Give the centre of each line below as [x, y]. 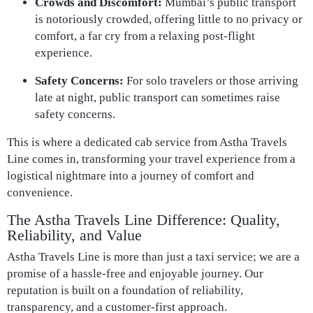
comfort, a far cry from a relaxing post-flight [145, 36]
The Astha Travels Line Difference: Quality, [144, 220]
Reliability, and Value [74, 235]
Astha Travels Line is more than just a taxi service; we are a [153, 257]
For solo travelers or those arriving [211, 81]
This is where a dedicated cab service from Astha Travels [147, 142]
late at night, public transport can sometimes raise [158, 97]
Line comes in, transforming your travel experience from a [151, 159]
